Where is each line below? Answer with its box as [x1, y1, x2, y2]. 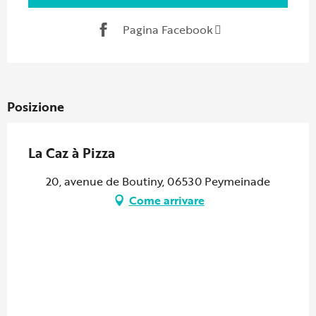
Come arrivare [128, 191, 205, 209]
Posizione [7, 97, 64, 116]
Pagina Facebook [122, 21, 213, 39]
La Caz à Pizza [28, 142, 115, 163]
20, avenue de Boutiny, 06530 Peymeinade [46, 172, 270, 190]
